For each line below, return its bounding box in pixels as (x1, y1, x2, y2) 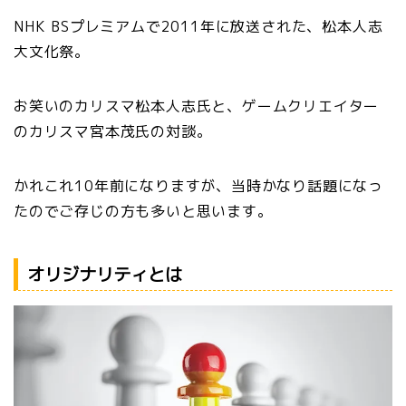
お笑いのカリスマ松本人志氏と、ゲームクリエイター (14, 95, 380, 116)
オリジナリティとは (27, 262, 182, 287)
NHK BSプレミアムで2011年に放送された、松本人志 (14, 15, 383, 36)
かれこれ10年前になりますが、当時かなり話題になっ (14, 175, 383, 196)
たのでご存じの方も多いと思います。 (14, 200, 273, 221)
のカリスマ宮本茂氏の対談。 (14, 121, 212, 141)
